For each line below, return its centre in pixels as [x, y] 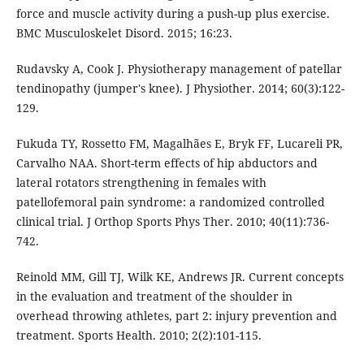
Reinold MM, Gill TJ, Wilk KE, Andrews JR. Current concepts [180, 276]
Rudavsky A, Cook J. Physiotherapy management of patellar [179, 68]
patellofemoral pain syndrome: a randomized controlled [170, 201]
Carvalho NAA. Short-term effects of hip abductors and [167, 162]
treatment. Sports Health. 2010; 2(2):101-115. [139, 335]
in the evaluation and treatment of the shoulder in [154, 296]
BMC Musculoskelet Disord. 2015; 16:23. [124, 32]
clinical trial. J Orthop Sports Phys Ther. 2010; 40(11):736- [172, 221]
